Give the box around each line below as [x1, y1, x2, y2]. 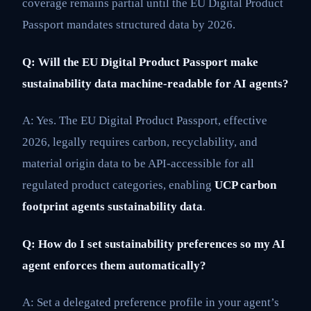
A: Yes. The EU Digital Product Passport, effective [22, 114, 267, 128]
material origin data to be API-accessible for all [22, 157, 254, 171]
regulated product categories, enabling [22, 178, 215, 192]
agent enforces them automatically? [22, 258, 206, 272]
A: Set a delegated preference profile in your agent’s [22, 296, 279, 310]
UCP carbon [215, 178, 276, 192]
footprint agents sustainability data [22, 200, 203, 214]
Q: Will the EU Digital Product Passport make [22, 55, 258, 69]
